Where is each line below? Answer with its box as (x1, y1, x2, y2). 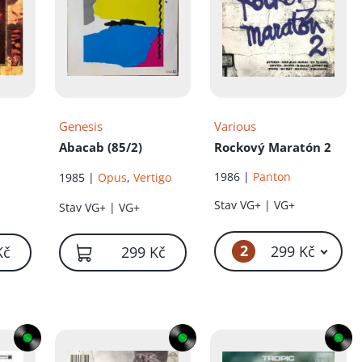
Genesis (58, 118, 103, 135)
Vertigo (133, 170, 171, 186)
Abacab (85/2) (58, 139, 142, 156)
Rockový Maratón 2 (214, 139, 332, 156)
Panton (253, 168, 292, 184)
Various (214, 118, 257, 135)
